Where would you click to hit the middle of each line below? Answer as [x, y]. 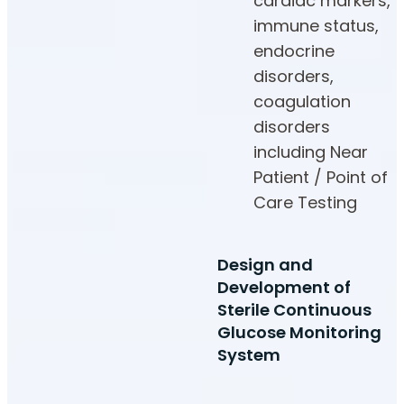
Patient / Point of [321, 178]
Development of [284, 288]
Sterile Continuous [294, 310]
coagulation [302, 102]
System [249, 355]
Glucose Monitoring [299, 333]
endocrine [294, 51]
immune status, [316, 26]
